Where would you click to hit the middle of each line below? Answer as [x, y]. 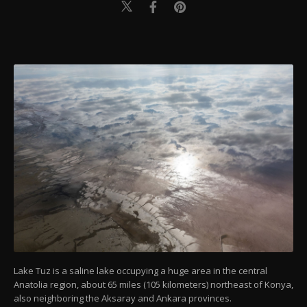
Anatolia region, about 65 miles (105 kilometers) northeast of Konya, [153, 284]
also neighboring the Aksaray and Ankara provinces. [123, 298]
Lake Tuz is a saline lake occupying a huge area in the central [140, 270]
